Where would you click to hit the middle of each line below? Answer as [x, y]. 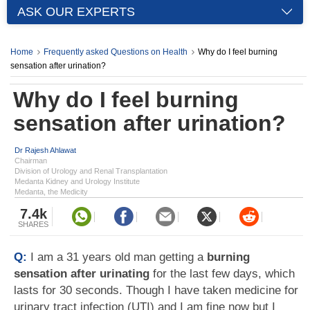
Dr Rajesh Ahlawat [45, 150]
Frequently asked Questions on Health [116, 52]
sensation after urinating [83, 274]
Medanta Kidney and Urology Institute [77, 181]
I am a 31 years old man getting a [119, 257]
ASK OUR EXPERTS [76, 12]
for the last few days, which [224, 274]
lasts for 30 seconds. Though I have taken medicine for [156, 290]
